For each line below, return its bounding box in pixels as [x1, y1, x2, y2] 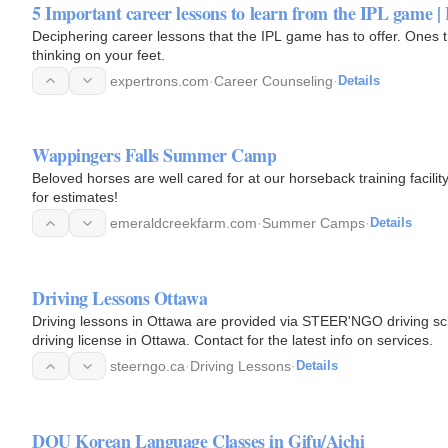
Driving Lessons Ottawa [32, 285, 208, 311]
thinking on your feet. [32, 46, 165, 63]
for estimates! [32, 189, 118, 206]
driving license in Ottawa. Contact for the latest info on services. [32, 332, 433, 348]
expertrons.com [110, 72, 209, 89]
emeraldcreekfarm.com [110, 215, 257, 232]
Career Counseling [214, 72, 333, 89]
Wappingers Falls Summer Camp [32, 142, 277, 169]
